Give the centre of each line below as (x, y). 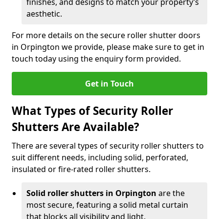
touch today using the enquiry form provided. (96, 59)
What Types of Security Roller (92, 111)
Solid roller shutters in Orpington (92, 193)
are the (172, 193)
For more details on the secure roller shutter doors (106, 35)
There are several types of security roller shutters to (108, 146)
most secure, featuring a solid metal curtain (107, 205)
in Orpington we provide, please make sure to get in (108, 47)
